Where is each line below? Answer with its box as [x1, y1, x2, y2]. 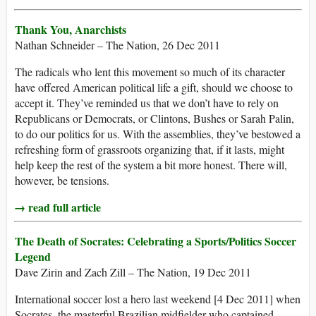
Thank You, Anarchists [15, 21, 126, 38]
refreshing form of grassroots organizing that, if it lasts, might [15, 142, 284, 157]
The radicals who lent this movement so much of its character [15, 64, 285, 80]
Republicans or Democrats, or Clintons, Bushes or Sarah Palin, [15, 111, 294, 126]
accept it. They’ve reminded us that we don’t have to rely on [15, 95, 279, 111]
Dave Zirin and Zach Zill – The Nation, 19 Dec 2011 [15, 265, 251, 280]
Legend [15, 248, 51, 265]
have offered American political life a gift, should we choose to [15, 80, 293, 95]
